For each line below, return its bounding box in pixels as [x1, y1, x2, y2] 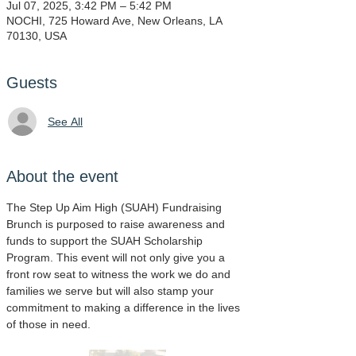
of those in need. [6, 318, 91, 331]
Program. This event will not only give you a [6, 251, 228, 264]
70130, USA [6, 29, 67, 42]
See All [48, 114, 83, 128]
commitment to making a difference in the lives [6, 301, 243, 314]
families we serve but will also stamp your [6, 284, 217, 297]
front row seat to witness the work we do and [6, 268, 234, 281]
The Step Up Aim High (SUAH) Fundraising [6, 201, 225, 214]
